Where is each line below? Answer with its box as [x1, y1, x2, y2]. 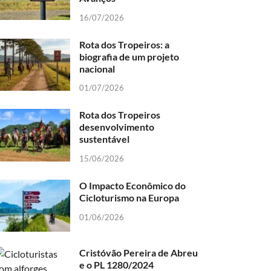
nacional [79, 62, 116, 74]
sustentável [79, 133, 130, 145]
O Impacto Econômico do [79, 180, 186, 192]
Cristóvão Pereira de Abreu [79, 247, 198, 259]
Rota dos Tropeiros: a [79, 38, 170, 50]
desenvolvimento [79, 121, 155, 133]
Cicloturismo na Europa [79, 192, 180, 204]
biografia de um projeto [79, 50, 180, 62]
